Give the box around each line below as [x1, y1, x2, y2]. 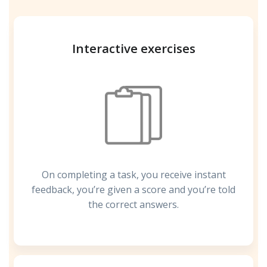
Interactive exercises [72, 40, 195, 57]
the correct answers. [88, 198, 179, 212]
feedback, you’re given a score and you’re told [32, 183, 235, 197]
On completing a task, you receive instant [41, 168, 226, 182]
